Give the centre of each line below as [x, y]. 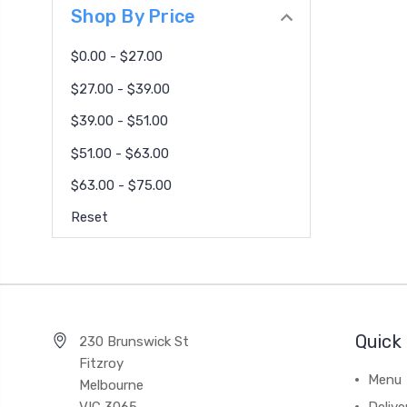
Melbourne [111, 386]
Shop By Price [134, 17]
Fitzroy [101, 364]
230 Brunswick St [134, 342]
